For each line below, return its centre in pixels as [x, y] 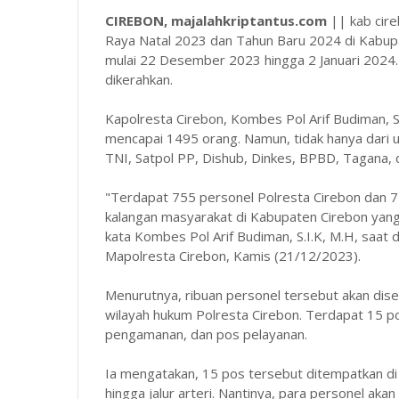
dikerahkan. [139, 80]
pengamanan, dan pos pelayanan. [206, 334]
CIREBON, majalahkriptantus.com [216, 21]
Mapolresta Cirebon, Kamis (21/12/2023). [233, 256]
